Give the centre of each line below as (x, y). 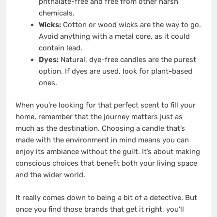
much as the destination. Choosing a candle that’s (100, 129)
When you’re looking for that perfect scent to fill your (106, 105)
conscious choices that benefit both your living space (106, 163)
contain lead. (60, 48)
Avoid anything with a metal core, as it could (114, 36)
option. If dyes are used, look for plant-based (115, 71)
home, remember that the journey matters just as (99, 117)
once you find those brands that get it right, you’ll (100, 209)
